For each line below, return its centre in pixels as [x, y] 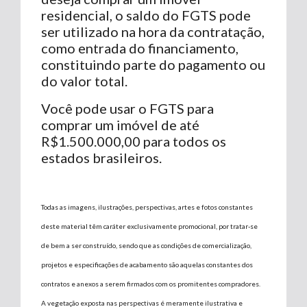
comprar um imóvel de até [120, 124]
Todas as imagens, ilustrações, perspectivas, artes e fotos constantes [147, 207]
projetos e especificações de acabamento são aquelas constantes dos [147, 264]
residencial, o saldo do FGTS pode [146, 15]
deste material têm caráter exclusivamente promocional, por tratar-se [149, 226]
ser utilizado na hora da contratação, [153, 31]
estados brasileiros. [101, 157]
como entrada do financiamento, [140, 48]
